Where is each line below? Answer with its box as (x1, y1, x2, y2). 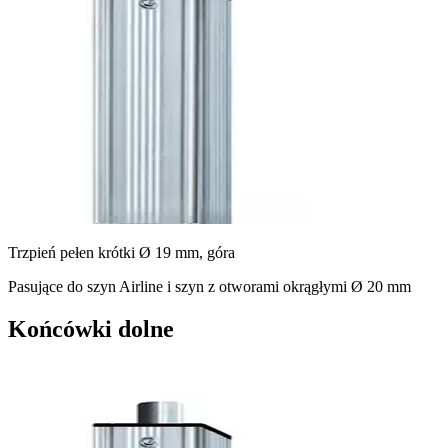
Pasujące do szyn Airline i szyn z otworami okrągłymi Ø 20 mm (8, 278, 411, 296)
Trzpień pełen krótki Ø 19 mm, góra (8, 244, 235, 262)
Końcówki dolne (8, 316, 174, 343)
